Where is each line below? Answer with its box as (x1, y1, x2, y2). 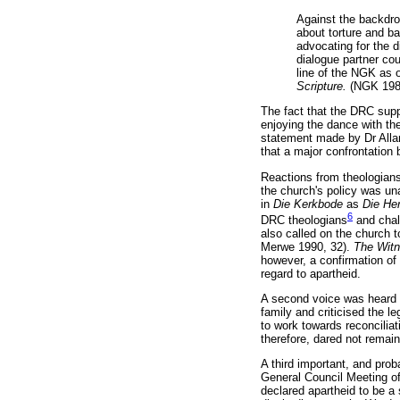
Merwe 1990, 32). (261, 239, 354, 254)
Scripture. (296, 79, 350, 93)
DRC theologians (261, 212, 347, 227)
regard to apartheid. (261, 266, 361, 280)
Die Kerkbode (273, 196, 346, 211)
